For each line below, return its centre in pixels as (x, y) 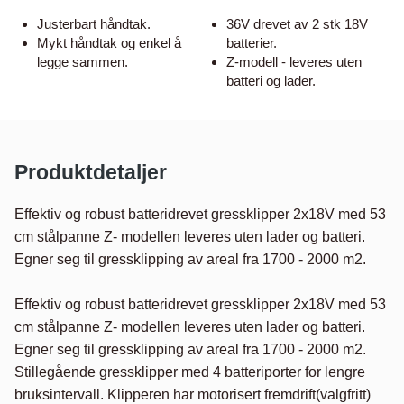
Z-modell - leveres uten (294, 62)
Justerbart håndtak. (94, 24)
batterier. (251, 43)
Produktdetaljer (91, 173)
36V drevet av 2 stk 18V (297, 24)
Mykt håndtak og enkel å (109, 43)
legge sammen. (83, 62)
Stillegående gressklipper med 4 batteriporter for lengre (190, 372)
